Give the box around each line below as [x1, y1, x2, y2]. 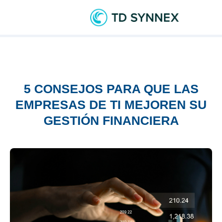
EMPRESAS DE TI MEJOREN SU [15, 98, 207, 111]
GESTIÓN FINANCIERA [43, 113, 179, 127]
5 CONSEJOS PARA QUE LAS [23, 82, 199, 96]
